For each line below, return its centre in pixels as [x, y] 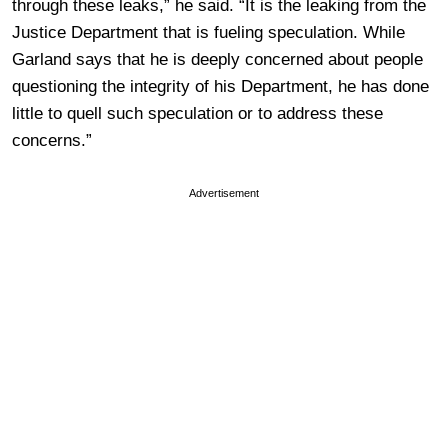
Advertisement [224, 192]
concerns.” [52, 140]
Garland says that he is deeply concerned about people [217, 59]
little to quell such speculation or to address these [197, 113]
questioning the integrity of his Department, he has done [220, 86]
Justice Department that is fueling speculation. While [208, 32]
